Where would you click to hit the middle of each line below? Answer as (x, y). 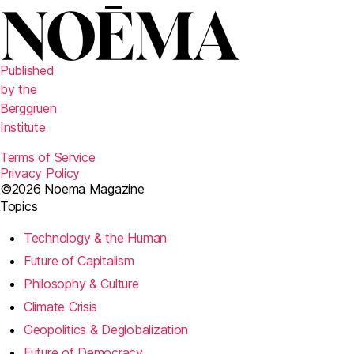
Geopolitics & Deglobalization (106, 330)
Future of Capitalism (79, 261)
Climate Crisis (61, 307)
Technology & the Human (96, 238)
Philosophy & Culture (81, 284)
